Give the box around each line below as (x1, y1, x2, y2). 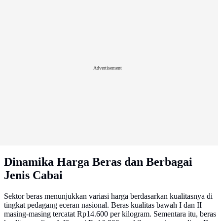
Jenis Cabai (4, 169, 63, 182)
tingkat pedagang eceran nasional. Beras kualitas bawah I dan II (4, 201, 202, 210)
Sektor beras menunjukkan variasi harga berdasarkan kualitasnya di (4, 192, 213, 201)
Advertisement (93, 65, 122, 71)
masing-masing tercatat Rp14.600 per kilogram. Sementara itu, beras (4, 210, 216, 219)
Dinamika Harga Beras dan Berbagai (4, 155, 192, 169)
